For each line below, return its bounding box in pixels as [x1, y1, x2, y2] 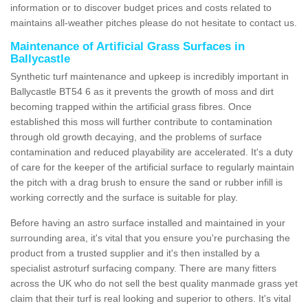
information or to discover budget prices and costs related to [10, 1, 272, 13]
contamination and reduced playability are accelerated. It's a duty [10, 146, 293, 157]
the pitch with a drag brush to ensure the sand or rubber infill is [10, 176, 283, 188]
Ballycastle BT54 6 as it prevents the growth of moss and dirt [10, 85, 274, 97]
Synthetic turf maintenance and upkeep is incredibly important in [10, 70, 289, 82]
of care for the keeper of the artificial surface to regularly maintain [10, 161, 294, 173]
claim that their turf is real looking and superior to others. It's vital [10, 292, 291, 304]
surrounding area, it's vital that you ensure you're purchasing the [10, 232, 290, 243]
